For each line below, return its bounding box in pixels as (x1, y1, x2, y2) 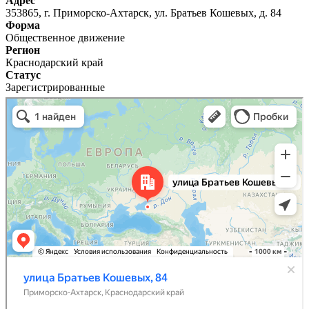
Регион (6, 43, 40, 56)
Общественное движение (6, 31, 125, 43)
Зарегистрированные (6, 81, 105, 93)
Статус (6, 68, 41, 81)
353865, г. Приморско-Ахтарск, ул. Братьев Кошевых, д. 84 (6, 6, 281, 19)
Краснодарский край (6, 56, 103, 68)
